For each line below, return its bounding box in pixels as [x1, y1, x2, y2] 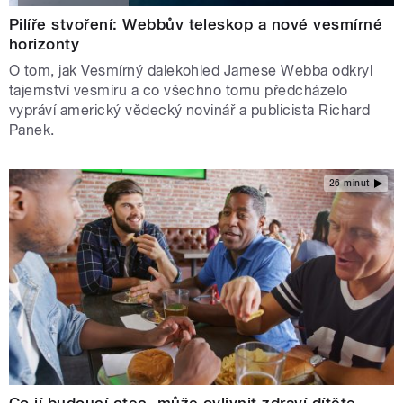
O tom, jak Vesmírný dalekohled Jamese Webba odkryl [9, 61, 373, 79]
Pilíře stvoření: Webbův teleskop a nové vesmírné [9, 14, 383, 33]
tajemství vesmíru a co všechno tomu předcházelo [9, 81, 348, 99]
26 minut [328, 178, 370, 189]
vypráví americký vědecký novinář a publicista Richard [9, 101, 371, 119]
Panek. [9, 121, 55, 139]
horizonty [9, 34, 80, 53]
